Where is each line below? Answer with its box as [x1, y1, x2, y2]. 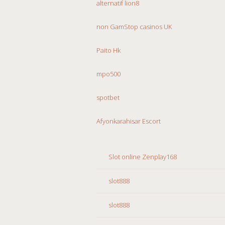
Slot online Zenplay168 [108, 152, 177, 161]
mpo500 [96, 69, 121, 78]
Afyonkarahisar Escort [96, 116, 161, 126]
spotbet [96, 92, 120, 102]
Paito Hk [96, 45, 121, 55]
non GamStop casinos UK [96, 22, 172, 31]
